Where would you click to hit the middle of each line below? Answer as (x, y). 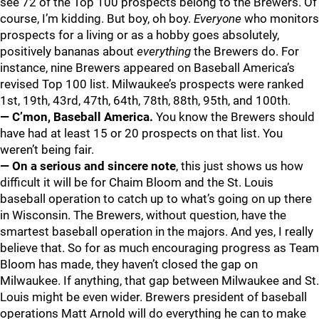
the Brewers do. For (245, 51)
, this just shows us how (240, 166)
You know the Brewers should (234, 117)
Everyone (218, 19)
